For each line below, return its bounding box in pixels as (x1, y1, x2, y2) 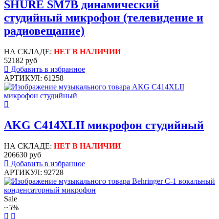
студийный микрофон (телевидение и (4, 11, 203, 24)
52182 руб (4, 56, 37, 65)
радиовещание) (4, 24, 85, 38)
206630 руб (4, 150, 41, 159)
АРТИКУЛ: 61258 (4, 73, 64, 82)
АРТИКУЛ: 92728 (4, 168, 64, 176)
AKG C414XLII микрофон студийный (4, 118, 204, 131)
